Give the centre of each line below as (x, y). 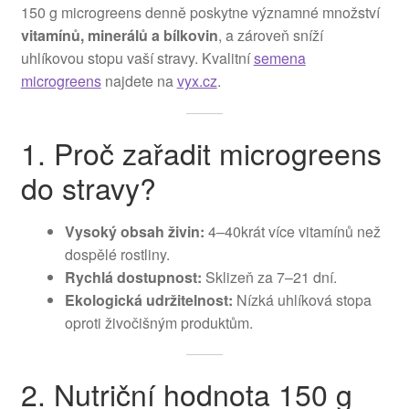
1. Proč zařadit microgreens (201, 152)
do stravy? (88, 187)
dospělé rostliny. (117, 254)
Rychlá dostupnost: (133, 277)
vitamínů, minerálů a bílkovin (119, 36)
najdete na (139, 81)
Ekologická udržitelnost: (148, 299)
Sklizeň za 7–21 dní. (269, 277)
